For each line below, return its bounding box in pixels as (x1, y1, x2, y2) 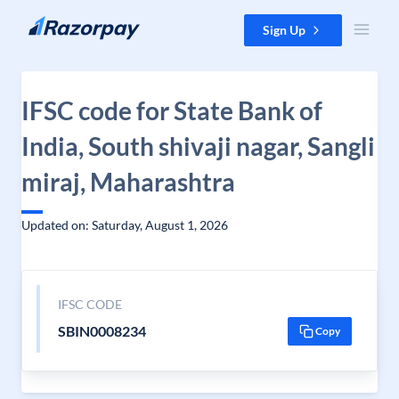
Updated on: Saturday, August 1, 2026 (21, 217, 228, 232)
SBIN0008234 (57, 322, 146, 339)
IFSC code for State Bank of (21, 95, 322, 126)
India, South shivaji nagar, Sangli (21, 131, 375, 161)
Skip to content (14, 15, 99, 30)
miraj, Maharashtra (21, 167, 235, 197)
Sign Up (263, 22, 305, 37)
